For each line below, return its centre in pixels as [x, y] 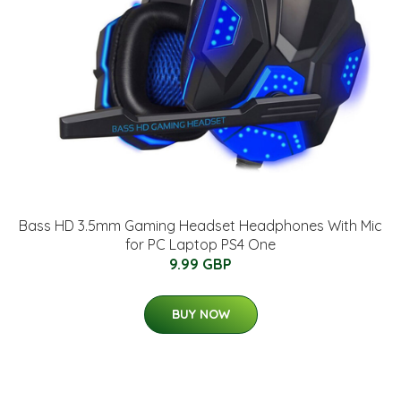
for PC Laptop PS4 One [200, 245]
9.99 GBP [200, 264]
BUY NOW [200, 315]
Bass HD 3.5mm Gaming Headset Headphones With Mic [200, 226]
